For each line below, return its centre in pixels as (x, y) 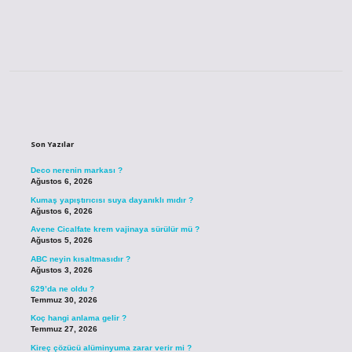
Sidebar (72, 115)
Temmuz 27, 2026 (64, 329)
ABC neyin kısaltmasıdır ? (80, 259)
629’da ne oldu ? (62, 288)
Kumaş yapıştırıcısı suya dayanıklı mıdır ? (112, 200)
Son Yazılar (52, 145)
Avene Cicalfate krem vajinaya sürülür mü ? (115, 229)
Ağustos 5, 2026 (61, 240)
